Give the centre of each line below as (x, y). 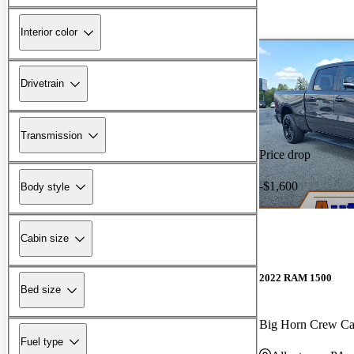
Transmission (51, 135)
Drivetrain (42, 84)
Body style (45, 186)
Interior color (49, 32)
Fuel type (42, 341)
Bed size (41, 290)
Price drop (285, 154)
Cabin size (45, 239)
